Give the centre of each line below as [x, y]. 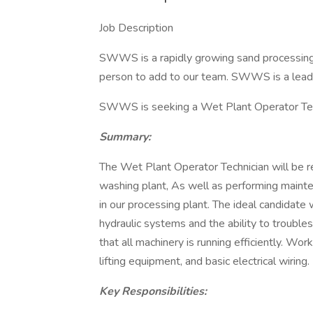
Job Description [136, 28]
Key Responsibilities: [153, 291]
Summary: [125, 137]
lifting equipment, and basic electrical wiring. [204, 261]
